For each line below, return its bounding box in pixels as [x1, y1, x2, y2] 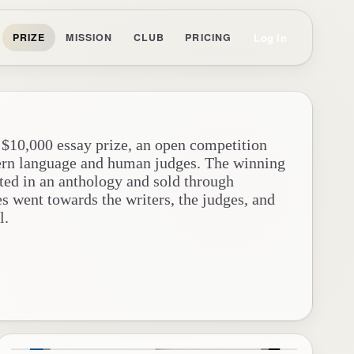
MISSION [66, 30, 113, 45]
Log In [254, 29, 288, 45]
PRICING [185, 30, 232, 45]
